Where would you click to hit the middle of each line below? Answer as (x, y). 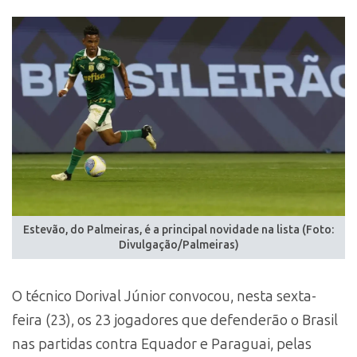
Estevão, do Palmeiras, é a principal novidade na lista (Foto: (178, 230)
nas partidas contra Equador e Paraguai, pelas (162, 344)
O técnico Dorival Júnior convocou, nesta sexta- (164, 296)
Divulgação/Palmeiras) (178, 245)
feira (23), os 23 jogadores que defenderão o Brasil (175, 320)
